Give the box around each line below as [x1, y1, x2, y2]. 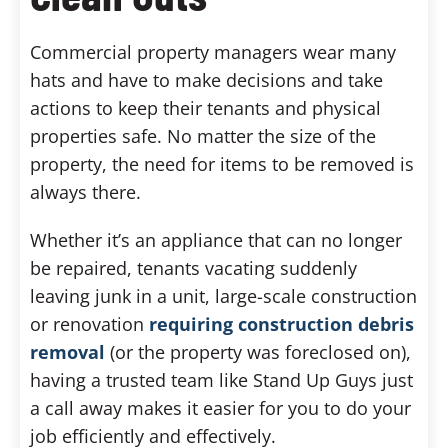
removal [30, 339, 105, 364]
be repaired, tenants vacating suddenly [30, 255, 357, 280]
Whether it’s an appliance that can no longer [30, 227, 402, 252]
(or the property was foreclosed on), [105, 339, 411, 364]
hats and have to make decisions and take [30, 67, 383, 92]
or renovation [30, 311, 149, 336]
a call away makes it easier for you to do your [30, 395, 411, 420]
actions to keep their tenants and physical [30, 95, 381, 120]
